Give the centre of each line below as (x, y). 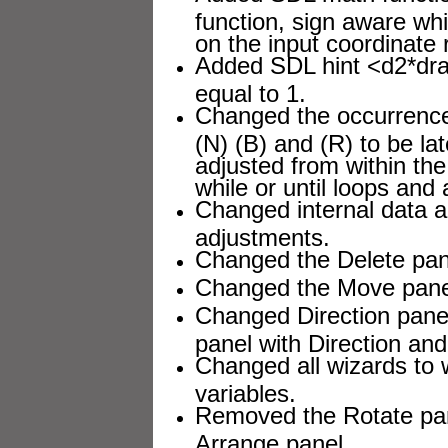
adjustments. (262, 234)
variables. (245, 390)
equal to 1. (250, 90)
